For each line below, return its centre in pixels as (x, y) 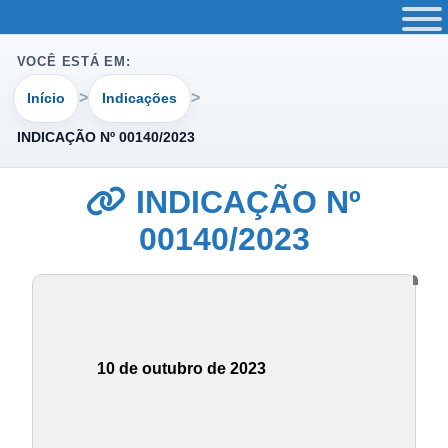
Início (46, 97)
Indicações (139, 97)
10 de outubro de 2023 (181, 369)
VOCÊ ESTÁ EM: (73, 62)
